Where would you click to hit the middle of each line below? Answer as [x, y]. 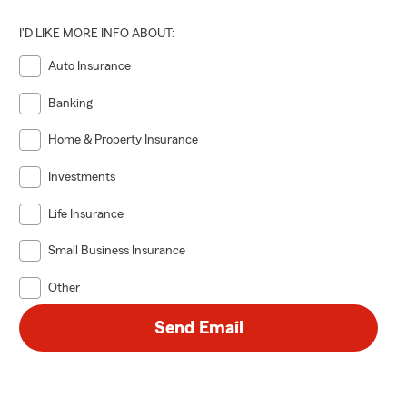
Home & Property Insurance [124, 140]
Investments [82, 177]
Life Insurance [86, 214]
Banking [71, 103]
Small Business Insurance [117, 251]
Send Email [199, 328]
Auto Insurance [90, 66]
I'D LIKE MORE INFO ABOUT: [97, 33]
